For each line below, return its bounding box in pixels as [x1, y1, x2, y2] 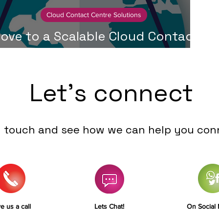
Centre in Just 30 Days [24, 44, 164, 62]
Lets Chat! [94, 202, 124, 211]
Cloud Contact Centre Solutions [46, 11, 141, 19]
